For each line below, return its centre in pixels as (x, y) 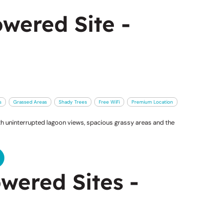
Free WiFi (109, 102)
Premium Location (152, 102)
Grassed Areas (30, 102)
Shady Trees (73, 102)
